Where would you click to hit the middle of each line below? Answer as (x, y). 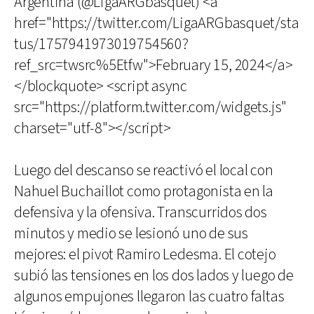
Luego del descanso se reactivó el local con (144, 170)
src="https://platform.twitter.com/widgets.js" (151, 107)
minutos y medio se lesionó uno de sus (131, 233)
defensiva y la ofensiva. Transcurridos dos (141, 212)
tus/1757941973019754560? (101, 44)
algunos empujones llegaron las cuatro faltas (149, 296)
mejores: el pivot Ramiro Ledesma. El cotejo (145, 254)
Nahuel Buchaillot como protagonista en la (144, 191)
